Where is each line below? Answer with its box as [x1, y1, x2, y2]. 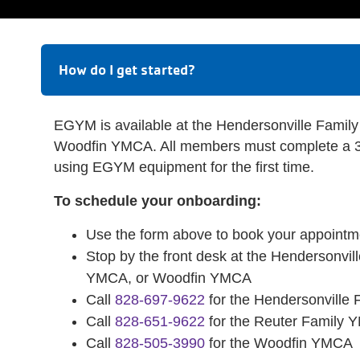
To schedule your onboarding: [54, 193, 261, 209]
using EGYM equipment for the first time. [54, 159, 318, 175]
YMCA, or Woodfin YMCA [86, 270, 252, 286]
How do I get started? [59, 61, 195, 78]
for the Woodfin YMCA [205, 335, 353, 351]
